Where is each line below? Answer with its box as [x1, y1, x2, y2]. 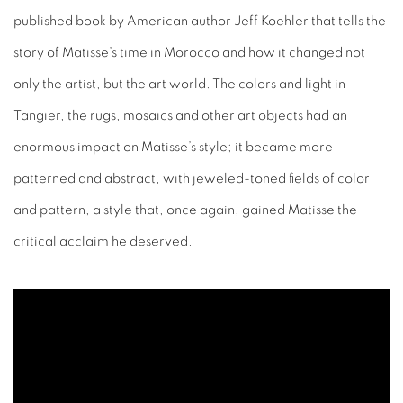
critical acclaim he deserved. [13, 235, 195, 249]
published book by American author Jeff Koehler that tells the [13, 14, 386, 29]
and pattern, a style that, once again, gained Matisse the [13, 203, 357, 218]
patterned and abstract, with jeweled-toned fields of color [13, 172, 370, 186]
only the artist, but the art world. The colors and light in [13, 77, 345, 92]
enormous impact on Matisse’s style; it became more [13, 140, 333, 155]
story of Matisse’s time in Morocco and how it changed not [13, 46, 365, 60]
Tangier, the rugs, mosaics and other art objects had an [13, 109, 347, 123]
